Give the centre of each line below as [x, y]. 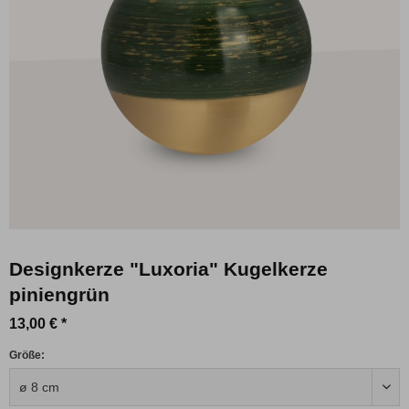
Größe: [27, 356]
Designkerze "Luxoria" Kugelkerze [168, 269]
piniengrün [59, 295]
